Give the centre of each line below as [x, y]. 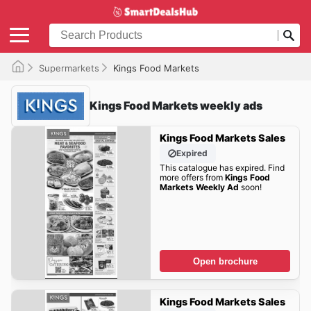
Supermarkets [69, 68]
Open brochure [225, 261]
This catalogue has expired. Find [222, 168]
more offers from [192, 178]
